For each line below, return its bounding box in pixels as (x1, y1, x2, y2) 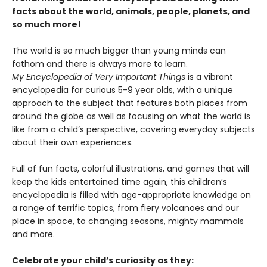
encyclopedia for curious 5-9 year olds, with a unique (12, 83, 233, 96)
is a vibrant (185, 70, 233, 83)
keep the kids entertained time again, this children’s (12, 175, 227, 188)
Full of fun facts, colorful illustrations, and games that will (12, 162, 249, 175)
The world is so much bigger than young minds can (12, 44, 226, 57)
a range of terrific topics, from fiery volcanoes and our (12, 201, 239, 214)
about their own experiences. (12, 136, 135, 148)
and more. (12, 228, 57, 240)
